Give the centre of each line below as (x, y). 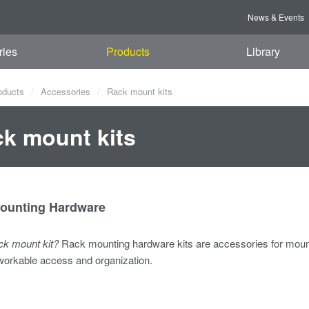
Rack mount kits (138, 91)
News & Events (276, 17)
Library (263, 51)
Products (128, 51)
